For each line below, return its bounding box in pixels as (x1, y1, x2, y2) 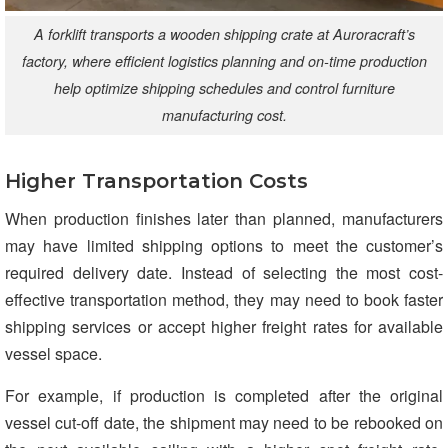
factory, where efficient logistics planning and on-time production (21, 51, 427, 72)
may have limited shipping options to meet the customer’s (5, 234, 443, 258)
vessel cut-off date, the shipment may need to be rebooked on (5, 411, 443, 435)
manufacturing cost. (161, 105, 287, 126)
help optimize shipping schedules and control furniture (53, 78, 395, 99)
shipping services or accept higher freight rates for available (5, 315, 443, 339)
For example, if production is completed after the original (5, 384, 443, 408)
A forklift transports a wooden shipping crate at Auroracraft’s (33, 24, 415, 45)
